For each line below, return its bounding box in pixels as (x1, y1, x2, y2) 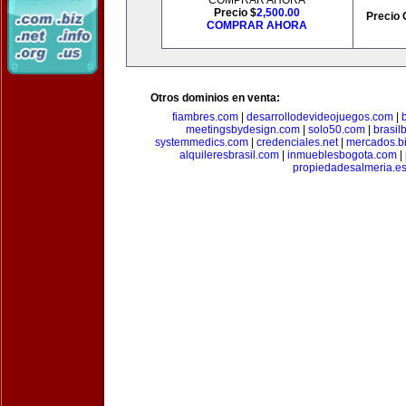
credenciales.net (256, 136, 338, 149)
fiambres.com (171, 111, 238, 123)
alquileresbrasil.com (179, 149, 279, 161)
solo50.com (308, 123, 365, 136)
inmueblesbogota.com (286, 149, 397, 161)
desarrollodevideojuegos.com (246, 111, 393, 123)
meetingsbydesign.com (186, 123, 300, 136)
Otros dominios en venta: (150, 92, 280, 104)
